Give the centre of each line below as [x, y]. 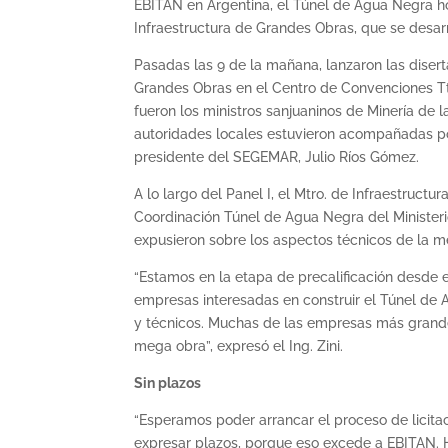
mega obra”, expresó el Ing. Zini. [239, 345]
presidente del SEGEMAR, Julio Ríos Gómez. [277, 156]
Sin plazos [168, 382]
